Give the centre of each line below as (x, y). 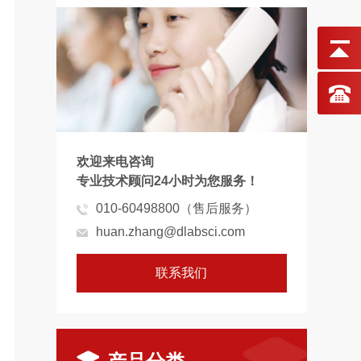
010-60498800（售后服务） (176, 209)
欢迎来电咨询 (115, 162)
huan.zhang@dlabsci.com (170, 232)
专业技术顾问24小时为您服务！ (167, 181)
